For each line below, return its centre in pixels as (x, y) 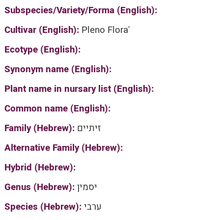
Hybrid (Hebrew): (40, 167)
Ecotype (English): (42, 50)
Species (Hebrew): (44, 207)
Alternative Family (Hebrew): (63, 148)
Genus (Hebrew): (41, 187)
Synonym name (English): (58, 69)
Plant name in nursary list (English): (79, 89)
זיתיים (89, 128)
